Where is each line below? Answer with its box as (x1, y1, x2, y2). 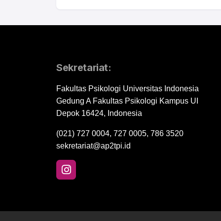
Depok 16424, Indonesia (56, 109, 142, 118)
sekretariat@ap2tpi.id (56, 142, 131, 150)
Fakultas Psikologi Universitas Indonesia (56, 84, 199, 93)
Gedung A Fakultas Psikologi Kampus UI (56, 97, 198, 106)
